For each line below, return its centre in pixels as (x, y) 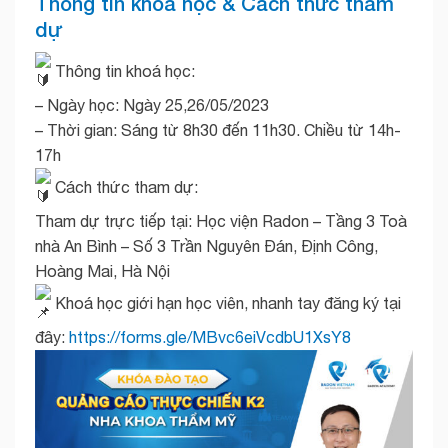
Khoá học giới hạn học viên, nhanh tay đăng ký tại (226, 302)
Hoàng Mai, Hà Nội (102, 271)
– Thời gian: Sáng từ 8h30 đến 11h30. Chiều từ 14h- (218, 130)
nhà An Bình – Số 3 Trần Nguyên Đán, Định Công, (206, 246)
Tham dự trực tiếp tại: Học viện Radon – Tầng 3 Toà (221, 221)
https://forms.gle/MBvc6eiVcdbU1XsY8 (210, 337)
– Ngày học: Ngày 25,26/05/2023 (152, 105)
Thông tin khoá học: (123, 70)
